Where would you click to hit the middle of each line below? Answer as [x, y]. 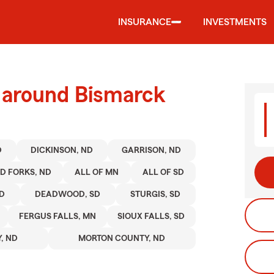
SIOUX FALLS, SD [151, 217]
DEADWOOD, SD [68, 194]
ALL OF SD [163, 172]
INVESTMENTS [235, 22]
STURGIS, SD [156, 194]
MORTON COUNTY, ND [122, 239]
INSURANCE [145, 22]
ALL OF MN [97, 172]
